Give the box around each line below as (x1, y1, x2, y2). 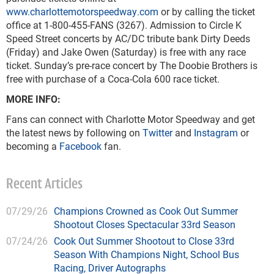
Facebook (59, 139, 102, 153)
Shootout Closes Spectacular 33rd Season (54, 218, 235, 231)
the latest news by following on (6, 126, 143, 139)
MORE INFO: (6, 92, 61, 106)
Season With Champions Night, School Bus (54, 248, 239, 261)
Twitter (143, 126, 172, 139)
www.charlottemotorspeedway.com (6, 5, 158, 18)
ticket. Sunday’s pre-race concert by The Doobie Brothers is (6, 59, 257, 72)
